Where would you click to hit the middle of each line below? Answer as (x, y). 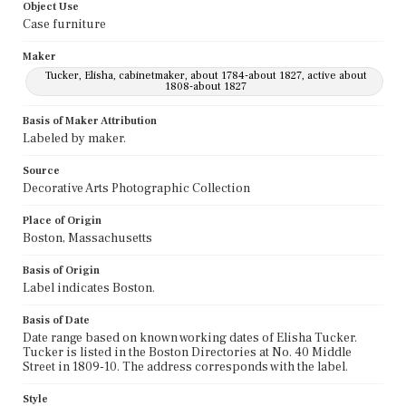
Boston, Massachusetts (87, 238)
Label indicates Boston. (89, 288)
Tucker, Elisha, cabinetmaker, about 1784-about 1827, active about (206, 75)
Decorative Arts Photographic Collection (136, 188)
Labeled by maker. (74, 138)
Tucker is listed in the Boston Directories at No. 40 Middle (187, 352)
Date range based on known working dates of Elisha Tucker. (190, 338)
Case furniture (64, 24)
